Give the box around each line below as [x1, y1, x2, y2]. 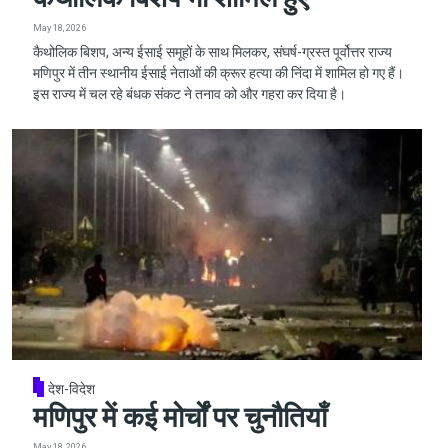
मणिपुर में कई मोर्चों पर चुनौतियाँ [32, 400, 327, 434]
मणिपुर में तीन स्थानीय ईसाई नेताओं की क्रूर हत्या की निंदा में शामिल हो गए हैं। [32, 65, 404, 82]
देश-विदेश [48, 380, 96, 397]
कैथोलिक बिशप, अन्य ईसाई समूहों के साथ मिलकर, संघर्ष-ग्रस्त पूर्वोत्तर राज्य [32, 44, 392, 61]
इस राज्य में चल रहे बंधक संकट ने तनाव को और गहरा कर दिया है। [32, 86, 346, 103]
